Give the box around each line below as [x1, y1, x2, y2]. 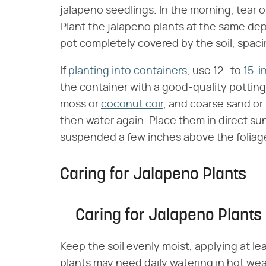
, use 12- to [187, 66, 243, 77]
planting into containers [68, 66, 187, 77]
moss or [60, 99, 101, 110]
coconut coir [101, 99, 163, 110]
